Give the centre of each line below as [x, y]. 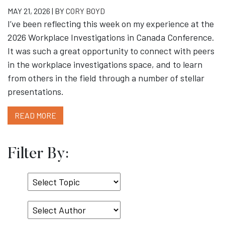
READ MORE [35, 116]
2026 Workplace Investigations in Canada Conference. [111, 37]
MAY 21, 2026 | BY [37, 11]
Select [39, 179]
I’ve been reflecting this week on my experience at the [111, 24]
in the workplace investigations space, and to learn [105, 65]
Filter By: [38, 154]
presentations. [36, 92]
